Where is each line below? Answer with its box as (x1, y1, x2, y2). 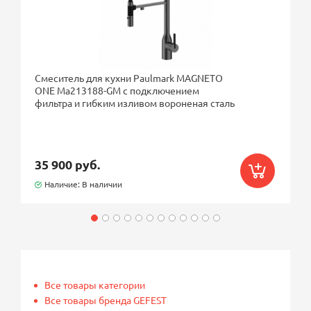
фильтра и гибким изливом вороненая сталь (35, 96, 235, 109)
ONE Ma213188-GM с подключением (35, 83, 200, 96)
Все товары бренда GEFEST (44, 293, 167, 306)
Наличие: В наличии (44, 178, 123, 190)
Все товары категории (44, 278, 146, 291)
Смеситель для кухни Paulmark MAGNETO (35, 71, 224, 84)
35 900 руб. (35, 155, 101, 172)
